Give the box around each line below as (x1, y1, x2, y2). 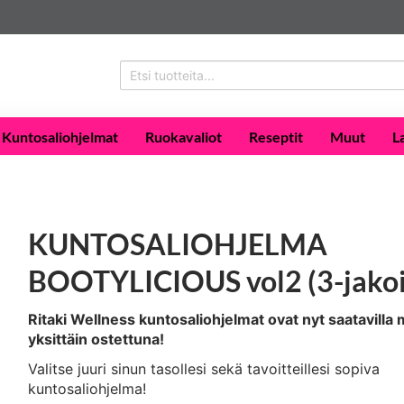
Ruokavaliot (145, 127, 222, 145)
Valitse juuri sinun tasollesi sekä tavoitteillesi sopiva (28, 359, 381, 378)
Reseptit (249, 127, 303, 145)
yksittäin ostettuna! (28, 329, 165, 348)
